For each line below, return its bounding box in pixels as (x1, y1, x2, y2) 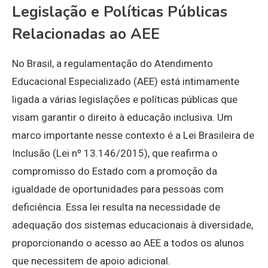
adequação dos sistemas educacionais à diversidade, (12, 219, 253, 232)
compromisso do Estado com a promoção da (12, 165, 217, 178)
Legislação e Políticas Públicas (12, 2, 227, 23)
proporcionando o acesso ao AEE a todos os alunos (12, 237, 244, 249)
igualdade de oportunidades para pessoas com (12, 183, 224, 196)
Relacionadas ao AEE (12, 24, 160, 45)
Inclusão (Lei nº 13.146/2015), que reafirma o (12, 147, 218, 160)
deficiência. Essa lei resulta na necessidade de (12, 201, 220, 214)
